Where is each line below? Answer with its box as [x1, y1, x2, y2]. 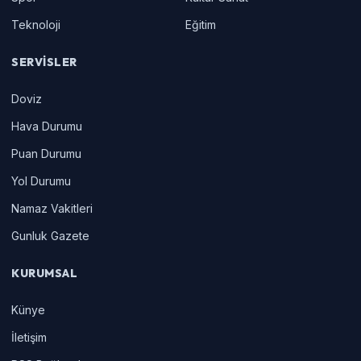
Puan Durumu [11, 146, 81, 160]
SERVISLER [11, 54, 78, 69]
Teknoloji [11, 17, 60, 31]
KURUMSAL [11, 265, 78, 280]
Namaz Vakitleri [11, 201, 93, 215]
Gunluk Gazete [11, 228, 89, 243]
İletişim [11, 330, 47, 344]
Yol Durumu [11, 173, 71, 188]
